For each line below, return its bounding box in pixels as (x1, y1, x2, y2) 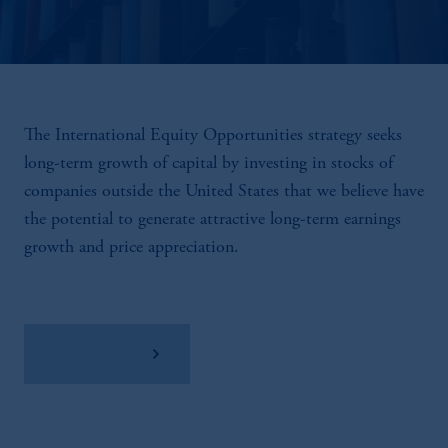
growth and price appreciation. (24, 239, 239, 257)
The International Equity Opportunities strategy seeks (24, 127, 402, 145)
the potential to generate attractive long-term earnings (24, 211, 401, 229)
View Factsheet (48, 336, 146, 352)
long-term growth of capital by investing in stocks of (24, 155, 393, 173)
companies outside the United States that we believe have (24, 183, 424, 201)
